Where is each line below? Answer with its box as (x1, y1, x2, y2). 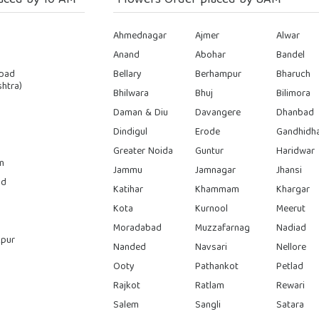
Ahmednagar (113, 27, 167, 45)
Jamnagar (194, 162, 236, 179)
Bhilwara (113, 85, 150, 103)
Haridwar (276, 142, 315, 160)
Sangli (194, 296, 221, 314)
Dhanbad (276, 104, 315, 122)
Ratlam (194, 277, 224, 295)
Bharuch (276, 66, 311, 83)
